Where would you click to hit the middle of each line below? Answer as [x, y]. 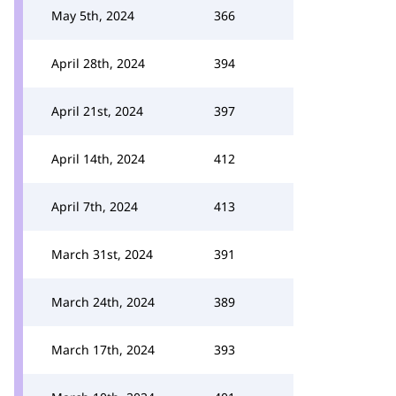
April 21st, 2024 [97, 111]
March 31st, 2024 [102, 254]
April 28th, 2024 [98, 63]
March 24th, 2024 [103, 302]
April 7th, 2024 [95, 206]
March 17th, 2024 [103, 350]
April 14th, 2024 [98, 159]
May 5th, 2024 [93, 15]
